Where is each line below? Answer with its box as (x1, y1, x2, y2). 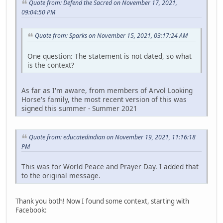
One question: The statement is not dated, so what (27, 51, 192, 61)
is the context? (27, 60, 74, 70)
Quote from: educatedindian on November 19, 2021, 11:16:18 (29, 132, 196, 141)
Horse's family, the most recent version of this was (21, 94, 187, 104)
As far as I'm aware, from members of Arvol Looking (21, 85, 193, 95)
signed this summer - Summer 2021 (21, 103, 137, 113)
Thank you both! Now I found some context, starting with (15, 196, 189, 206)
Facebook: (15, 205, 47, 215)
